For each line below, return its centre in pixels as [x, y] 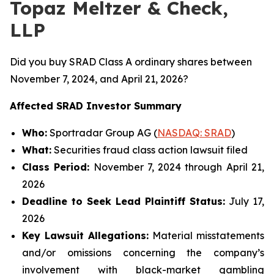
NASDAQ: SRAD [194, 133]
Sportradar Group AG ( [102, 133]
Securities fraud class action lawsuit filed [150, 150]
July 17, [245, 201]
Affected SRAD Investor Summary [96, 106]
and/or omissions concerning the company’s [143, 253]
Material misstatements [206, 235]
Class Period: [56, 167]
